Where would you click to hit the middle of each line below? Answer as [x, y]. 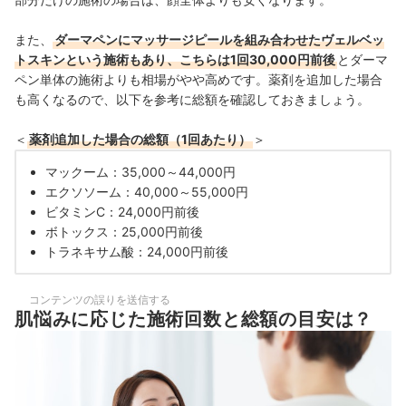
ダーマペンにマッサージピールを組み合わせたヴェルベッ [219, 39]
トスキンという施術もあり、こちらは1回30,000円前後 [175, 59]
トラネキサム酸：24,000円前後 [137, 251]
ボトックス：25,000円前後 [124, 231]
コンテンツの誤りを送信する [100, 299]
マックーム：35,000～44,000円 [140, 171]
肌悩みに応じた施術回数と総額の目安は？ [194, 319]
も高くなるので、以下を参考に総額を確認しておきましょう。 [192, 99]
